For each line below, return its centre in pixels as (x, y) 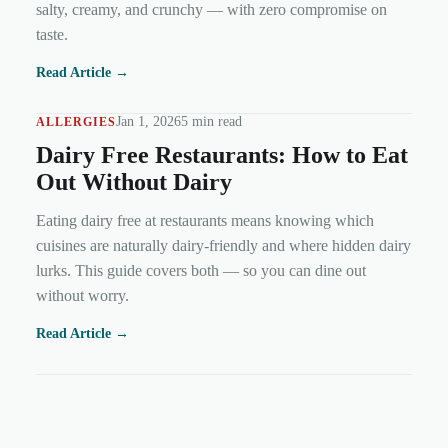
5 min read (211, 121)
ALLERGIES (76, 121)
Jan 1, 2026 (148, 121)
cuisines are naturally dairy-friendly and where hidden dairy (223, 245)
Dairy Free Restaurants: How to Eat (222, 155)
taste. (52, 34)
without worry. (82, 295)
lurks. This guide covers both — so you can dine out (201, 270)
